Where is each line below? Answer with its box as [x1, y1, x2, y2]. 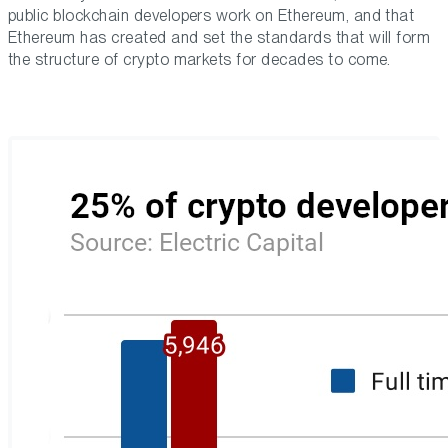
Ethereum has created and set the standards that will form [8, 28, 431, 48]
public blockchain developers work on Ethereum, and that [8, 6, 415, 26]
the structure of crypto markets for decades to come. [8, 50, 391, 70]
